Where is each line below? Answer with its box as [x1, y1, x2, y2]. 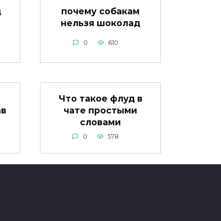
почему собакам [61, 5, 140, 16]
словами [80, 117, 121, 128]
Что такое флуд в [58, 93, 143, 104]
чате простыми [64, 105, 137, 116]
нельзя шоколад [61, 17, 140, 28]
